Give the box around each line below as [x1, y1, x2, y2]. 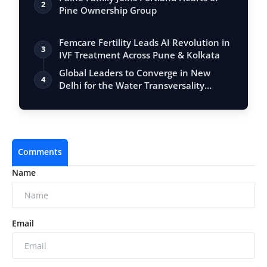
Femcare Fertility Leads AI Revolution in [59, 36, 230, 49]
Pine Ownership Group [59, 4, 157, 17]
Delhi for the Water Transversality [59, 79, 204, 92]
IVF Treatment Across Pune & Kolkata [59, 49, 220, 61]
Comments [18, 146, 62, 158]
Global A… [59, 92, 102, 104]
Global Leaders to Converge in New [59, 67, 210, 79]
